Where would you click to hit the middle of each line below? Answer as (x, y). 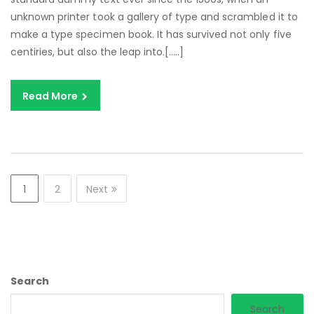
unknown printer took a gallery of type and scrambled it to (154, 16)
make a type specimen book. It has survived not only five (151, 34)
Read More (52, 96)
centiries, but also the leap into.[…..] (97, 52)
